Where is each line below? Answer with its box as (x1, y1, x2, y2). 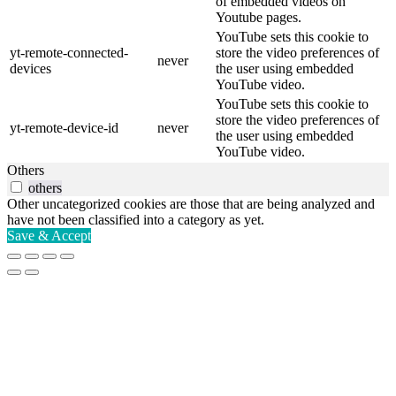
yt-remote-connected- (10, 44, 128, 60)
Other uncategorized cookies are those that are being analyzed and (7, 195, 375, 211)
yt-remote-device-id (10, 119, 118, 135)
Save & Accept (7, 227, 91, 243)
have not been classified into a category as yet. (7, 211, 264, 227)
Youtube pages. (216, 9, 301, 25)
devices (10, 60, 51, 76)
